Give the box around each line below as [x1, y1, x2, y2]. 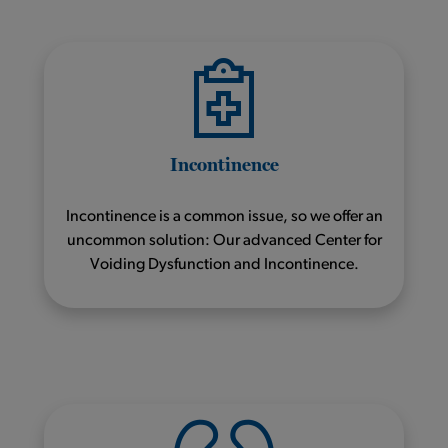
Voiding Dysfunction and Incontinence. [89, 256, 359, 273]
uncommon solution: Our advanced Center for [66, 232, 382, 249]
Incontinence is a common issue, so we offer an [65, 208, 383, 225]
